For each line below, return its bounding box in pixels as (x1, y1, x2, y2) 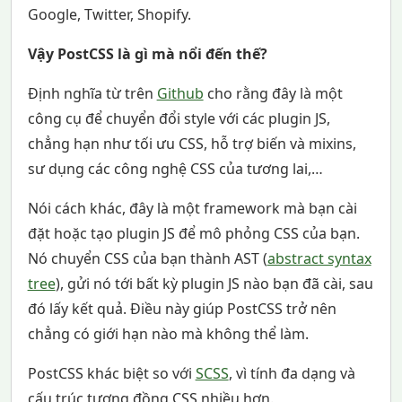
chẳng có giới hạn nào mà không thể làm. (27, 324, 309, 345)
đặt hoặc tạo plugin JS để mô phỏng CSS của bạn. (27, 223, 360, 244)
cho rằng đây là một (203, 83, 343, 104)
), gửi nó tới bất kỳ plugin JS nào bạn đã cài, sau (55, 274, 373, 294)
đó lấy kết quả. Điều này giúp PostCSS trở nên (27, 299, 336, 319)
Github (156, 83, 204, 104)
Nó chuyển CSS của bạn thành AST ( (27, 249, 267, 269)
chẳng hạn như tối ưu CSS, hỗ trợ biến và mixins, (27, 134, 356, 154)
